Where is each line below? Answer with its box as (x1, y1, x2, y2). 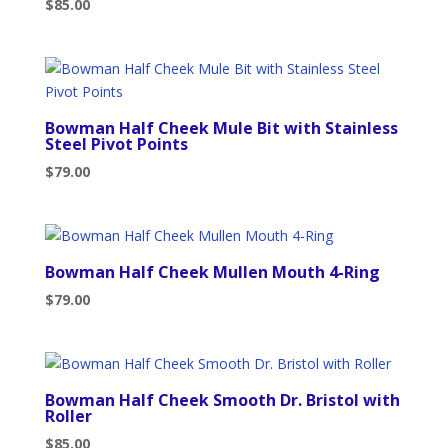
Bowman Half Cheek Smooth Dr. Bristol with (44, 389, 400, 412)
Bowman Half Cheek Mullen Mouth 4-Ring (44, 261, 380, 284)
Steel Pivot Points (44, 132, 188, 155)
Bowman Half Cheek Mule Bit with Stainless (44, 116, 398, 139)
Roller (44, 405, 92, 428)
